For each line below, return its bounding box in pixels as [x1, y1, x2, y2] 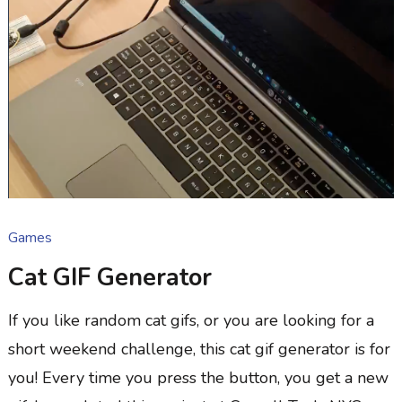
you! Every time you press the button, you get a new [7, 366, 389, 389]
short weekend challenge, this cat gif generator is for [7, 337, 390, 360]
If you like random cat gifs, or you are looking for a [7, 309, 374, 331]
